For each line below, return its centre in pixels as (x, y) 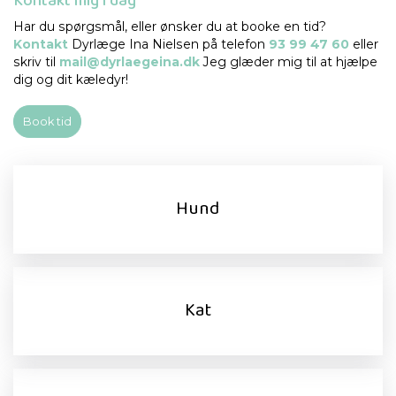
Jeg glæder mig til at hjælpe (289, 61)
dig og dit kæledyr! (71, 79)
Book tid (47, 121)
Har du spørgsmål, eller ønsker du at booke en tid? (170, 26)
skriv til (36, 61)
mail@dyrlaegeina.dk (129, 61)
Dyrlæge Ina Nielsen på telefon (168, 44)
